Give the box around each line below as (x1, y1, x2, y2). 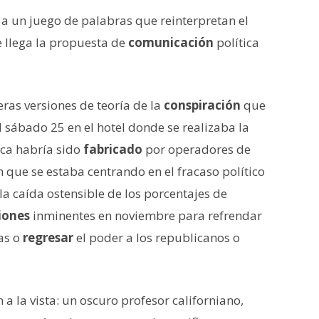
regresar (23, 229, 73, 246)
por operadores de (142, 140, 251, 157)
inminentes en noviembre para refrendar (30, 206, 262, 224)
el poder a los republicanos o (73, 229, 240, 246)
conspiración (164, 96, 241, 113)
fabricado (83, 140, 142, 157)
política (214, 33, 259, 51)
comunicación (128, 33, 214, 51)
